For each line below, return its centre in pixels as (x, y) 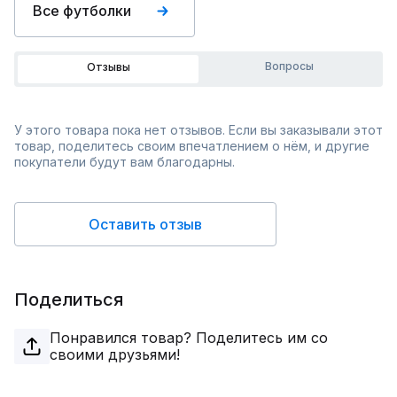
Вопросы (289, 66)
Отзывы (108, 67)
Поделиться (69, 300)
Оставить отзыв (145, 224)
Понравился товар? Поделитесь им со (189, 338)
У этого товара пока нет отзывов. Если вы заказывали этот (198, 130)
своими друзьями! (115, 354)
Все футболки (82, 11)
